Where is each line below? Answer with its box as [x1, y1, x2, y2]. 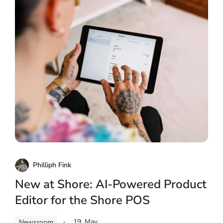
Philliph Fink [33, 160, 71, 170]
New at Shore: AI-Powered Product [15, 176, 207, 193]
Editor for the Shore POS [15, 192, 150, 209]
